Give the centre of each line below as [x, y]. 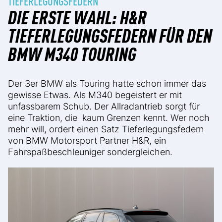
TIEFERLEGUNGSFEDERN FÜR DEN [110, 35]
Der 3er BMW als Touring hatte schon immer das [107, 84]
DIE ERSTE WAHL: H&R [77, 16]
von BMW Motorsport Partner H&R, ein [87, 141]
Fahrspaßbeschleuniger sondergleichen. [90, 152]
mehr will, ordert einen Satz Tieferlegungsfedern [106, 129]
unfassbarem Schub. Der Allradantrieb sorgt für [104, 107]
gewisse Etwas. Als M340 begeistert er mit [95, 95]
